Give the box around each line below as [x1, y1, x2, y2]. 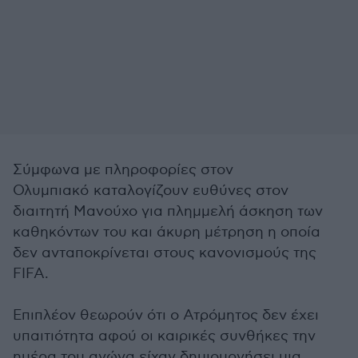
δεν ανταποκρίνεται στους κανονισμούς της [13, 245, 316, 261]
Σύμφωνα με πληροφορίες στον [13, 161, 233, 178]
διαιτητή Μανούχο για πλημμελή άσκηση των [13, 203, 323, 220]
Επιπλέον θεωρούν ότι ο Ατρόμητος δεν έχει [13, 307, 319, 324]
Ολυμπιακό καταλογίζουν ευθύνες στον [13, 182, 288, 199]
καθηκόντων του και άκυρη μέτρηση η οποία [13, 224, 320, 241]
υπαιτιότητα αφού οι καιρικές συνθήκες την [13, 328, 316, 344]
